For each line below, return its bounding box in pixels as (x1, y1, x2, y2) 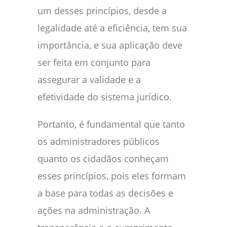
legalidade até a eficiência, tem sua (37, 22, 187, 34)
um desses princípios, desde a (37, 5, 167, 17)
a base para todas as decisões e (37, 187, 173, 200)
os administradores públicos (37, 135, 160, 148)
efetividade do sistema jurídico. (37, 91, 172, 103)
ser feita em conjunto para (37, 56, 150, 69)
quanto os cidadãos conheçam (37, 153, 169, 165)
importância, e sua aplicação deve (37, 39, 182, 52)
